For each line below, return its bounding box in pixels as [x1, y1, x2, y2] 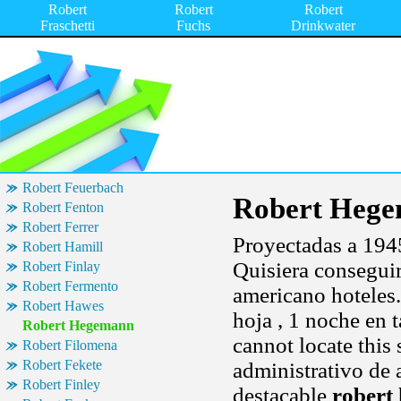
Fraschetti [40, 18, 95, 33]
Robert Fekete [22, 357, 102, 372]
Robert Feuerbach [22, 180, 124, 195]
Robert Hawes [22, 298, 104, 313]
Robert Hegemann [22, 318, 134, 333]
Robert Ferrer [22, 219, 98, 235]
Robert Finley [22, 377, 100, 392]
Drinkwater [291, 18, 355, 33]
